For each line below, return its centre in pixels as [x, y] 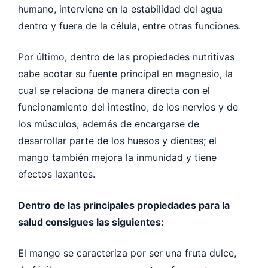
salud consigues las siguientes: [91, 222]
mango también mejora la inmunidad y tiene [117, 157]
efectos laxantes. [58, 174]
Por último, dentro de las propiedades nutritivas [126, 57]
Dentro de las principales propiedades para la [124, 205]
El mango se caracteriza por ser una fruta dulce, [127, 253]
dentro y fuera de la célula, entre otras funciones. [131, 25]
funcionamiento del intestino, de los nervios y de [128, 107]
